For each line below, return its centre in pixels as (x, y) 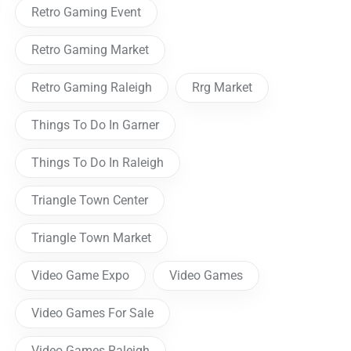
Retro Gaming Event (87, 13)
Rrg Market (223, 88)
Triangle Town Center (90, 201)
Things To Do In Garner (96, 125)
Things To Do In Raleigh (98, 163)
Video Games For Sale (93, 313)
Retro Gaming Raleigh (92, 88)
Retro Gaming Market (90, 50)
